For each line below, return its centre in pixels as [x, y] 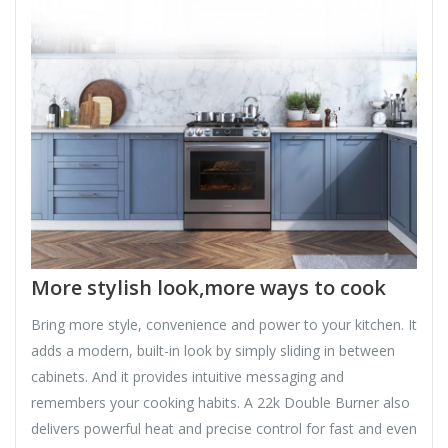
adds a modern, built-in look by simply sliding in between [213, 351]
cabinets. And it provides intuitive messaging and [187, 377]
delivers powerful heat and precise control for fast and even [224, 429]
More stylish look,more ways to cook [208, 288]
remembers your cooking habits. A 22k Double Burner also [220, 403]
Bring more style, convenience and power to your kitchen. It [224, 325]
